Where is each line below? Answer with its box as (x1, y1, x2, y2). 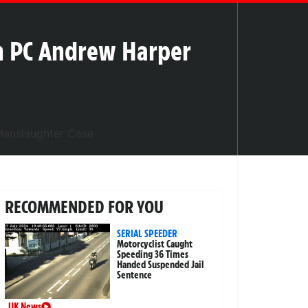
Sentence (117, 268, 153, 281)
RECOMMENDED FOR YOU (4, 195, 164, 218)
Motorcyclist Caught (117, 237, 193, 250)
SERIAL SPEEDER (117, 227, 178, 240)
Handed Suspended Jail (117, 258, 205, 271)
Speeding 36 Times (117, 247, 189, 261)
